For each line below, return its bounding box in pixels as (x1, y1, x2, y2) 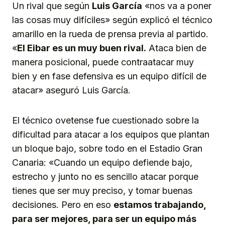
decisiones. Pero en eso (12, 199, 114, 210)
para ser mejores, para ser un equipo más (12, 213, 196, 224)
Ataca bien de (146, 42, 206, 53)
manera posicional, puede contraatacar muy (12, 56, 194, 67)
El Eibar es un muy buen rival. (17, 42, 146, 53)
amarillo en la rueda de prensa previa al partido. (12, 28, 208, 39)
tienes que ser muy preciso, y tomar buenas (12, 185, 192, 196)
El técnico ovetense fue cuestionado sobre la (12, 115, 199, 126)
